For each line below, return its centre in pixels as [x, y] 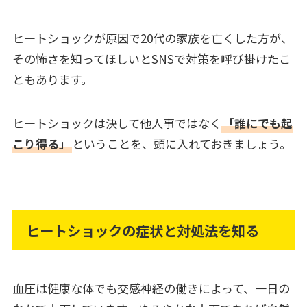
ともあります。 [52, 79]
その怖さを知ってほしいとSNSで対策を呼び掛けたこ [151, 58]
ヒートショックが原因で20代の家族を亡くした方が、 [152, 38]
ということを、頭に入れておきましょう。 [181, 143]
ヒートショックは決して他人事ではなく [116, 123]
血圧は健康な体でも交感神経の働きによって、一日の [151, 288]
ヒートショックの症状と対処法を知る [150, 230]
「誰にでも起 [257, 123]
